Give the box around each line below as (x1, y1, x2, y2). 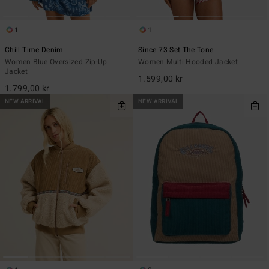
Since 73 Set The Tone (138, 44, 214, 55)
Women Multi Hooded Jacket (138, 56, 238, 67)
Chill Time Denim (5, 44, 64, 55)
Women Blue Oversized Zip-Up (5, 56, 107, 67)
